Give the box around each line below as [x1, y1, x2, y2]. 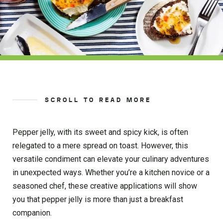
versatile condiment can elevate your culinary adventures [12, 154, 209, 164]
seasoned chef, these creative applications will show [12, 181, 197, 191]
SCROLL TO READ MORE [45, 95, 151, 105]
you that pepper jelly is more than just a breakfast [12, 194, 183, 204]
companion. [12, 208, 52, 218]
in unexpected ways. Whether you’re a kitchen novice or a [12, 167, 210, 177]
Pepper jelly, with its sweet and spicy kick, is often [12, 127, 188, 137]
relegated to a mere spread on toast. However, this [12, 140, 188, 150]
